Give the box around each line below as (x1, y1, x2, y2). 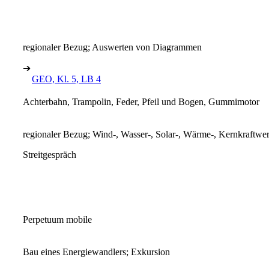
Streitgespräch (23, 149, 76, 160)
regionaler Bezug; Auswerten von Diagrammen (23, 41, 202, 52)
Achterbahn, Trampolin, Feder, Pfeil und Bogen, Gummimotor (23, 96, 259, 107)
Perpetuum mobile (23, 214, 92, 225)
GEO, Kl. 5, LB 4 (32, 73, 101, 84)
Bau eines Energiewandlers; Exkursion (23, 246, 170, 257)
